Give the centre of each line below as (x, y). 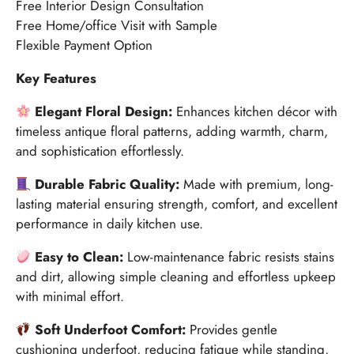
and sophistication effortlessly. (100, 151)
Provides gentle (232, 329)
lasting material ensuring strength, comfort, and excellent (177, 203)
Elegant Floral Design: (104, 111)
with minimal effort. (70, 296)
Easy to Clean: (79, 256)
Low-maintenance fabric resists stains (229, 256)
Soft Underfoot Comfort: (111, 329)
